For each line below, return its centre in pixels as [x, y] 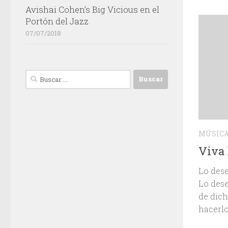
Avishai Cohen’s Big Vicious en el [92, 9]
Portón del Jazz [57, 21]
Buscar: [38, 75]
